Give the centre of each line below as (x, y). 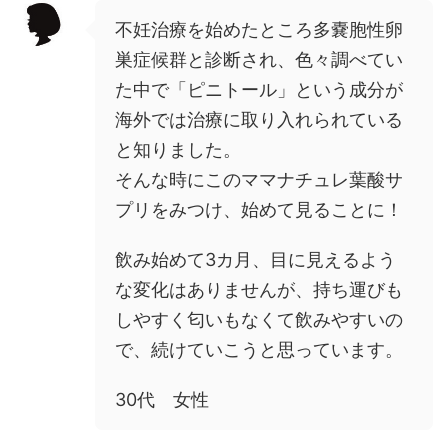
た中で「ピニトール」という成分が (259, 89)
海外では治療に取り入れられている (259, 119)
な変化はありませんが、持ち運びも (259, 289)
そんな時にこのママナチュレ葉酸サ (259, 179)
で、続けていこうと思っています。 (259, 349)
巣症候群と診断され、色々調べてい (259, 59)
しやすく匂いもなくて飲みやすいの (259, 319)
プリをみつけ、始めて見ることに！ (259, 209)
